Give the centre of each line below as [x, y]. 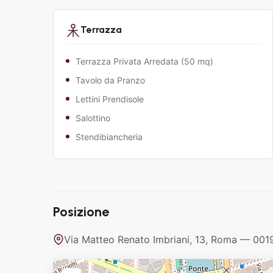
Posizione [81, 211]
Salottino [93, 118]
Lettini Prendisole [110, 99]
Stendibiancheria [109, 136]
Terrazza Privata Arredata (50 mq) [144, 61]
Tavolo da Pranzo [110, 80]
